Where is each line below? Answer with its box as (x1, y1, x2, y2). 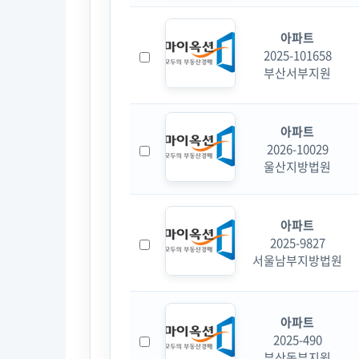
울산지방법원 (264, 158, 331, 176)
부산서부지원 (264, 64, 331, 83)
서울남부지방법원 (252, 252, 342, 270)
